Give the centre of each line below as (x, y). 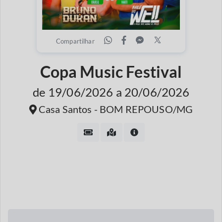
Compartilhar (75, 41)
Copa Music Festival (111, 72)
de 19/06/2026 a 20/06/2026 (111, 92)
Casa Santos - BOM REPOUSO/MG (115, 109)
